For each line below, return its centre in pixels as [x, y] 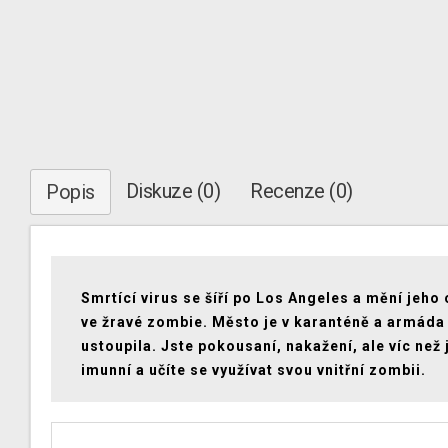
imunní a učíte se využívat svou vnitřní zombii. [253, 370]
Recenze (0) [301, 191]
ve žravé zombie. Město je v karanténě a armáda [263, 322]
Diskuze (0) [172, 191]
